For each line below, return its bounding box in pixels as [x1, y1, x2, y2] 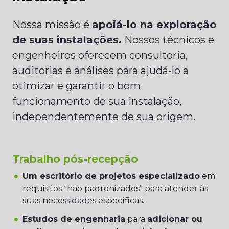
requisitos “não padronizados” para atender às [22, 184, 208, 193]
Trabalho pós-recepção [12, 153, 138, 165]
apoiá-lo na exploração [92, 18, 217, 31]
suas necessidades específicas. [22, 196, 146, 205]
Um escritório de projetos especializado [22, 171, 200, 181]
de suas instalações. [12, 34, 122, 46]
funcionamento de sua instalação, [12, 95, 181, 107]
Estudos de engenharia [22, 214, 125, 224]
